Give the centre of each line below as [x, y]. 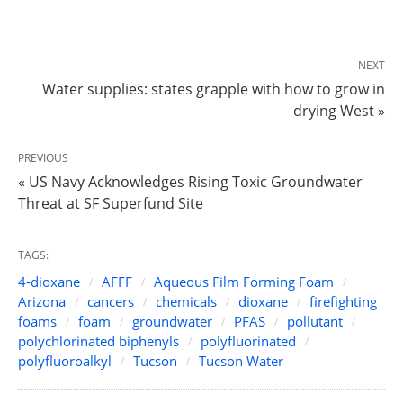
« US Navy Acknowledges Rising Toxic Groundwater [190, 182]
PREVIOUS [43, 158]
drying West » [339, 111]
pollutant [315, 322]
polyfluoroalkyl [65, 361]
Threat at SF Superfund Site [111, 204]
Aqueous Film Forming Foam [244, 282]
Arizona [42, 302]
